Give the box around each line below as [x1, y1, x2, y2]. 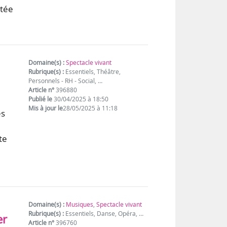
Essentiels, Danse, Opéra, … [64, 209, 144, 218]
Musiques [66, 200, 94, 209]
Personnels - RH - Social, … [28, 76, 103, 85]
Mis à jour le [28, 103, 63, 112]
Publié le [28, 94, 53, 103]
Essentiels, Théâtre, [64, 67, 121, 76]
